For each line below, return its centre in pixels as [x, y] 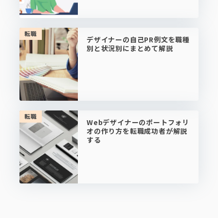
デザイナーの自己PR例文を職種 [138, 39]
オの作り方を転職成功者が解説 [137, 131]
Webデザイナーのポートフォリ [138, 122]
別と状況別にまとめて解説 [130, 48]
